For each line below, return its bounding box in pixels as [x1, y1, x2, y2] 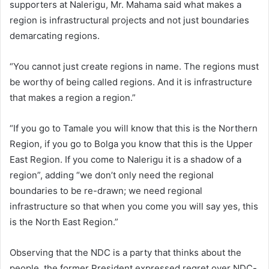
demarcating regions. [10, 29, 100, 41]
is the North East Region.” [10, 216, 118, 228]
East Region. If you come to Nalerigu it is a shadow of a [10, 153, 241, 165]
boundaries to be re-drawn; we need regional [10, 184, 202, 196]
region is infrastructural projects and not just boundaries [10, 14, 249, 26]
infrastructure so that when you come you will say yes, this [10, 200, 258, 212]
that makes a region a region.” [10, 91, 136, 103]
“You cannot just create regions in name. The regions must [10, 60, 259, 72]
